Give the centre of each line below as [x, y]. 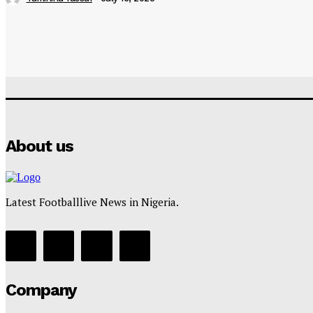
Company [41, 290]
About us [39, 146]
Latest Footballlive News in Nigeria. [92, 202]
